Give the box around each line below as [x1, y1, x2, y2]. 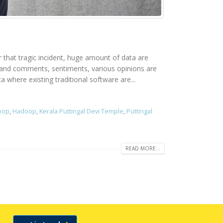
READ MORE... [125, 145, 160, 152]
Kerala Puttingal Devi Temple [39, 107, 123, 115]
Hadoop [12, 107, 36, 115]
